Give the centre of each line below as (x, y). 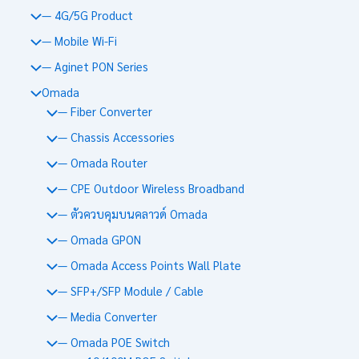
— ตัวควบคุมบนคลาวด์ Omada (132, 213)
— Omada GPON (99, 239)
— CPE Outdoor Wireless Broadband (151, 188)
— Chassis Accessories (116, 137)
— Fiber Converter (105, 111)
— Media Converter (107, 316)
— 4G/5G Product (87, 14)
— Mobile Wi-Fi (79, 40)
